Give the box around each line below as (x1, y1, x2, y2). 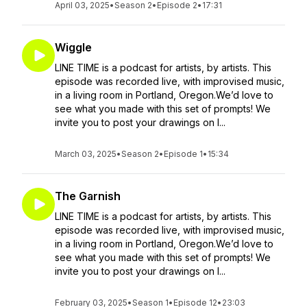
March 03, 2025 (55, 149, 116, 159)
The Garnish (55, 189, 121, 203)
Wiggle (55, 40, 92, 54)
